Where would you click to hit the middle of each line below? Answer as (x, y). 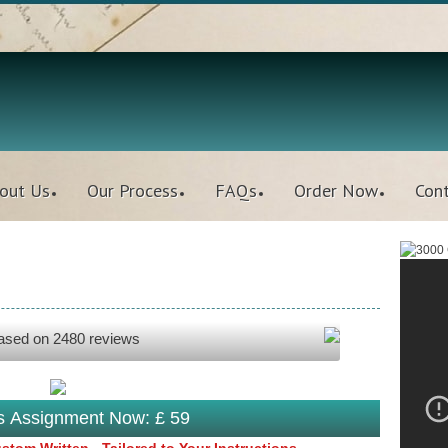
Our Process (132, 190)
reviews (112, 339)
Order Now (336, 190)
